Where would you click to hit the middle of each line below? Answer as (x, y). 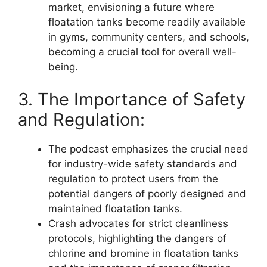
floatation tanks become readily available (147, 22)
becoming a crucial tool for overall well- (142, 52)
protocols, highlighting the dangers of (137, 238)
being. (63, 66)
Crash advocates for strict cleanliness (138, 223)
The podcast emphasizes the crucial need (148, 149)
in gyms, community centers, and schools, (149, 37)
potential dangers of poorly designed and (147, 194)
